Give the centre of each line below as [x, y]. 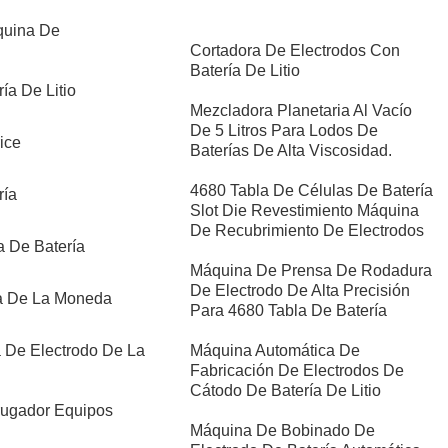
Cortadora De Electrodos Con [294, 51]
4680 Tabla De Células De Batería [311, 191]
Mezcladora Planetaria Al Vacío [300, 111]
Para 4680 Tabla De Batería [288, 311]
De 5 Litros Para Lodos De [283, 131]
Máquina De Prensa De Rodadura [310, 271]
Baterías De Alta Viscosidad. [290, 151]
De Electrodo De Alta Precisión [299, 291]
